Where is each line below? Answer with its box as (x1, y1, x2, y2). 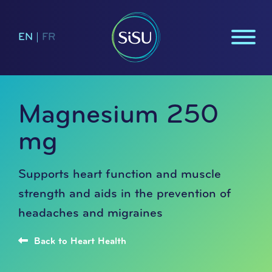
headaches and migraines (18, 207, 163, 220)
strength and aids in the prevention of (18, 188, 231, 200)
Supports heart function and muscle (18, 168, 221, 181)
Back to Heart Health (31, 237, 126, 247)
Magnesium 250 (18, 102, 219, 129)
